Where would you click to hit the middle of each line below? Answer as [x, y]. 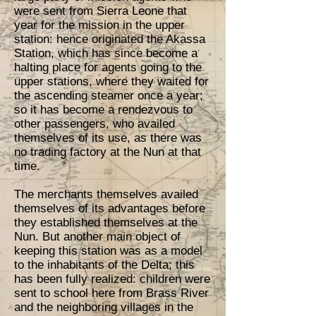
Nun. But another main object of [99, 237]
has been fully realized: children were [112, 279]
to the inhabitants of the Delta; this [104, 265]
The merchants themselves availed [106, 194]
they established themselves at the [106, 223]
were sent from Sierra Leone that [101, 11]
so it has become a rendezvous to [103, 110]
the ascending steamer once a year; [109, 96]
